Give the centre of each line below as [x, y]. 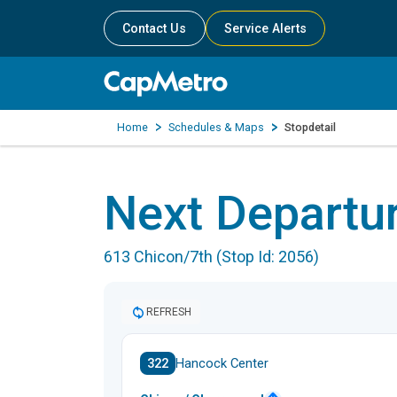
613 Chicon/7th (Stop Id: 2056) [211, 256]
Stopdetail [310, 127]
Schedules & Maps [216, 127]
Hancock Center [222, 363]
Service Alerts [266, 28]
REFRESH [169, 311]
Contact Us [155, 28]
